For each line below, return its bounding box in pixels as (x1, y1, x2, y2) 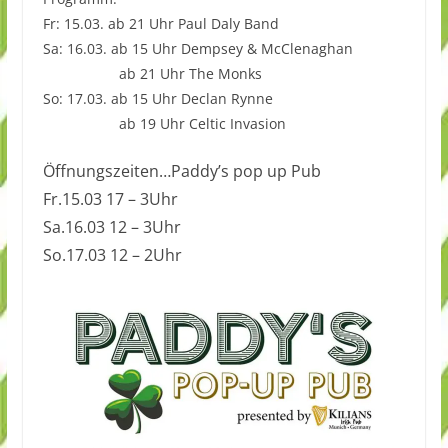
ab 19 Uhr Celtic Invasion (42, 113, 286, 133)
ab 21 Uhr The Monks (42, 63, 262, 83)
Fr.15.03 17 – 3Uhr (42, 187, 178, 210)
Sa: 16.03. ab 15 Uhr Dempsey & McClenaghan (42, 38, 353, 58)
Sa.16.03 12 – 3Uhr (42, 215, 181, 238)
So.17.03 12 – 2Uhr (42, 243, 182, 266)
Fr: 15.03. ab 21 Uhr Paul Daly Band (42, 13, 279, 33)
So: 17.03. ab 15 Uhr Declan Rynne (42, 88, 273, 108)
